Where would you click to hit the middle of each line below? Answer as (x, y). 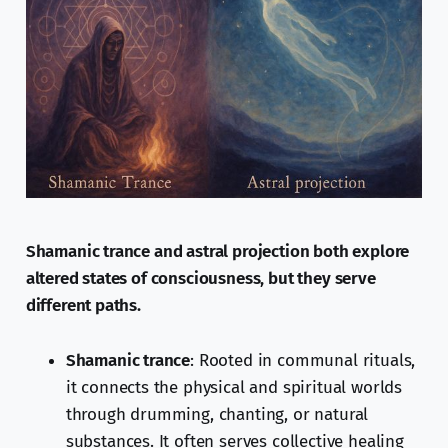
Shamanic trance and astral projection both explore (217, 252)
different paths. (83, 306)
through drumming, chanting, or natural (217, 415)
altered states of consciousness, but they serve (200, 279)
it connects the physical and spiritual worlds (234, 388)
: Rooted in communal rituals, (303, 361)
